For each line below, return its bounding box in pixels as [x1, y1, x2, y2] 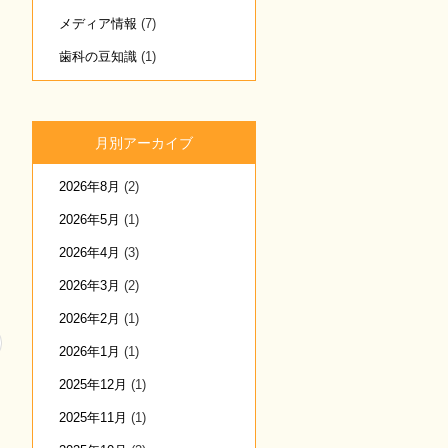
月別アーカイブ [95, 135, 193, 151]
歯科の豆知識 [59, 49, 137, 64]
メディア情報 [59, 16, 137, 31]
